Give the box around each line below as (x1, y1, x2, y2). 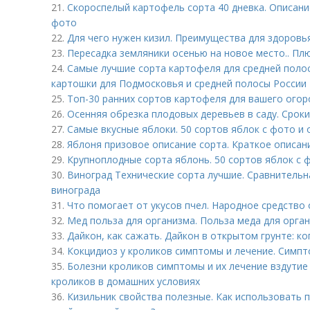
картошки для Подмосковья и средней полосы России (51, 77, 307, 90)
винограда (51, 183, 100, 197)
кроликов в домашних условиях (51, 275, 200, 288)
